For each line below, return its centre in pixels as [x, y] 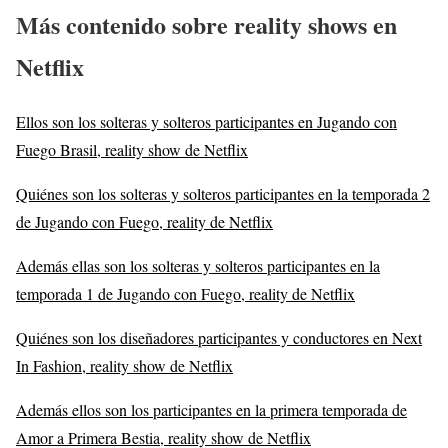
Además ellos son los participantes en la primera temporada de [211, 409]
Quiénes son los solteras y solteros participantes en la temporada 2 [223, 193]
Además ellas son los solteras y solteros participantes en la [198, 265]
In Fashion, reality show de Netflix [124, 365]
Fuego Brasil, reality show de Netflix [132, 149]
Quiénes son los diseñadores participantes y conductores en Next [219, 337]
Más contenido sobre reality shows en [206, 25]
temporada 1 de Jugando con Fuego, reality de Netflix [185, 293]
